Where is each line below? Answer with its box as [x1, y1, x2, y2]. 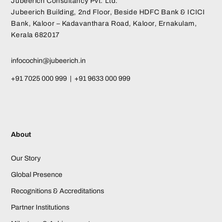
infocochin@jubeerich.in [11, 57, 86, 65]
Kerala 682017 [11, 31, 60, 39]
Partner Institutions [11, 204, 70, 212]
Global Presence [11, 171, 63, 179]
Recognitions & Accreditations [11, 187, 105, 195]
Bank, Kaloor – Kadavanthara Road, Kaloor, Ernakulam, [11, 20, 197, 28]
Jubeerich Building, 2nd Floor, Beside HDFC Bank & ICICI [11, 8, 205, 16]
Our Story [11, 155, 41, 163]
